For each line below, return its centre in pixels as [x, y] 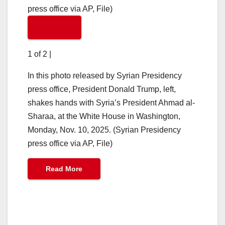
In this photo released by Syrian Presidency [105, 75]
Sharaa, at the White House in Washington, [104, 116]
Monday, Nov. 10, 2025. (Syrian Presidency [104, 130]
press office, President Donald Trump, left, [102, 89]
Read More [64, 168]
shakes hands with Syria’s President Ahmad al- [111, 102]
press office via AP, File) [70, 143]
